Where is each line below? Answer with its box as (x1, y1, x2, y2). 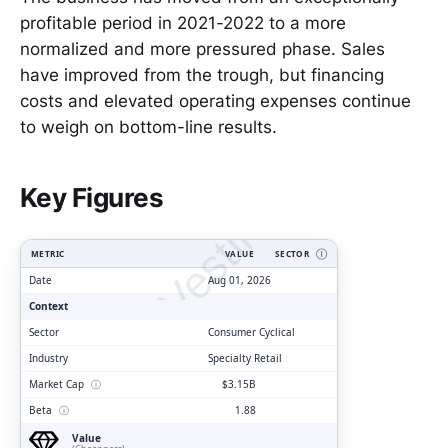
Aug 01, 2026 (208, 272, 271, 287)
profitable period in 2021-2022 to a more (20, 13, 346, 34)
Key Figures (20, 181, 164, 214)
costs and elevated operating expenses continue (20, 91, 411, 112)
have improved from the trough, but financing (20, 65, 384, 86)
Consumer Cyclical (208, 324, 295, 339)
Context (29, 298, 68, 313)
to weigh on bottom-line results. (20, 117, 277, 138)
